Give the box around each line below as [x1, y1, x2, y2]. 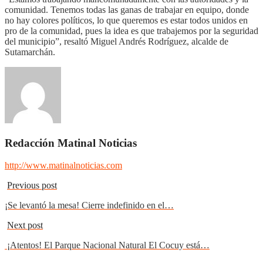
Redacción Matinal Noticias [5, 136, 137, 149]
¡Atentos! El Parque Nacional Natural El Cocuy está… [5, 240, 210, 251]
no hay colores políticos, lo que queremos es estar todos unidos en [5, 15, 248, 25]
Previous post [7, 180, 57, 191]
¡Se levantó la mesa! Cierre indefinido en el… [5, 200, 174, 211]
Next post [7, 220, 43, 231]
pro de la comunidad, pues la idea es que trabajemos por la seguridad [5, 25, 258, 36]
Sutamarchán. [5, 46, 55, 57]
